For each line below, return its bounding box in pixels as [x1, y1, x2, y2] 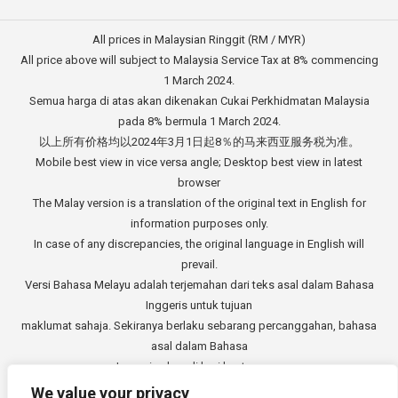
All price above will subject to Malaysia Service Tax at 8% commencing [20, 52, 378, 67]
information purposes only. [130, 216, 268, 230]
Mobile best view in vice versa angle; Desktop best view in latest [36, 155, 362, 169]
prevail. [180, 257, 218, 271]
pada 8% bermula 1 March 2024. [117, 114, 281, 128]
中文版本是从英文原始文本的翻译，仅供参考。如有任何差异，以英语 [20, 379, 378, 394]
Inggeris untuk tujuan [146, 298, 252, 312]
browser [178, 175, 220, 189]
